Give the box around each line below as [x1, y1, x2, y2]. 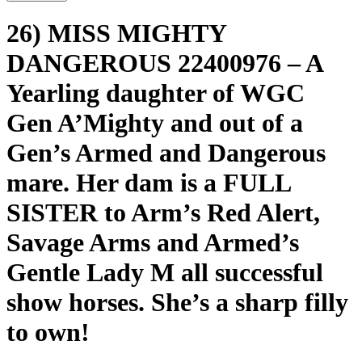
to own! [6, 318, 90, 347]
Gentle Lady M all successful [6, 258, 323, 288]
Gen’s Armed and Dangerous [6, 138, 326, 168]
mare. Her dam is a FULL [6, 168, 290, 198]
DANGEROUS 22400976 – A [6, 48, 322, 78]
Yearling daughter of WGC [6, 78, 305, 108]
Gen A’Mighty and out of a [6, 108, 303, 138]
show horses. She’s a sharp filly [6, 288, 348, 318]
